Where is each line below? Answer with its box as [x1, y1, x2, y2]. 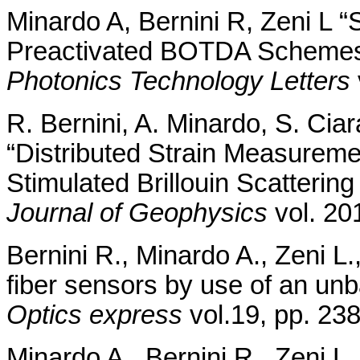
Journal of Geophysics [6, 198, 268, 228]
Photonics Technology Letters [6, 67, 350, 96]
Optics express [6, 301, 182, 330]
